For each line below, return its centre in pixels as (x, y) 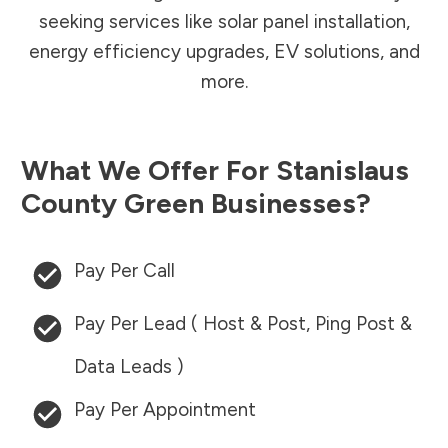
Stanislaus (342, 170)
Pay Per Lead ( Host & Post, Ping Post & (243, 324)
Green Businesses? (247, 203)
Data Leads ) (129, 367)
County (69, 203)
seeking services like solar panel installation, (224, 22)
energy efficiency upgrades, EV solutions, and (224, 52)
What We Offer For (148, 170)
